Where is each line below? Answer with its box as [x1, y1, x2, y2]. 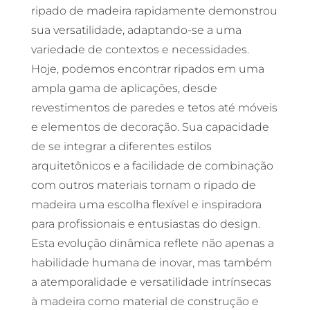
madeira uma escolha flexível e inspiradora [30, 198, 262, 211]
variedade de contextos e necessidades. [30, 43, 249, 56]
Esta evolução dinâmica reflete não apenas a [30, 237, 274, 250]
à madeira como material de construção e [30, 295, 259, 308]
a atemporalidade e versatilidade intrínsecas [30, 275, 271, 289]
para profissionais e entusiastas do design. [30, 217, 260, 230]
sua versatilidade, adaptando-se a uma [30, 24, 241, 37]
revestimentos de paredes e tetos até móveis [30, 101, 277, 114]
